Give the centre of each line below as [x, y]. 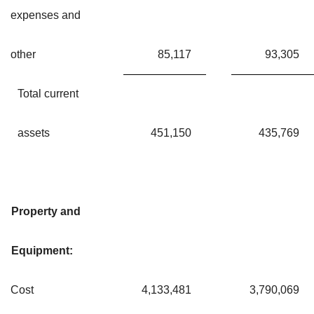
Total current [48, 93]
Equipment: [42, 250]
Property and [46, 211]
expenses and [46, 15]
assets [34, 132]
